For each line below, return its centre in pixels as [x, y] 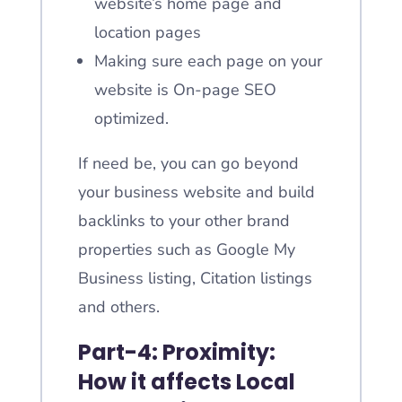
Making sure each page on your [208, 61]
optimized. [131, 118]
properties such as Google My [186, 249]
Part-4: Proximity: [176, 352]
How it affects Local [186, 382]
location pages [147, 32]
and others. [118, 307]
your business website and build [196, 192]
